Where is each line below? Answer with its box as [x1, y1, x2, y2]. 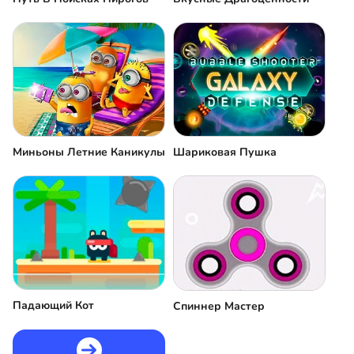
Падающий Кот [13, 298, 94, 314]
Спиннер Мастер [173, 298, 265, 314]
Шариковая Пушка [173, 145, 277, 160]
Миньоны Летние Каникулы [13, 145, 165, 160]
